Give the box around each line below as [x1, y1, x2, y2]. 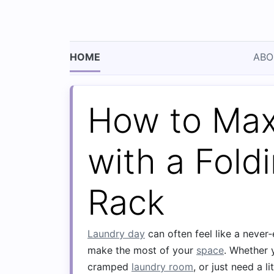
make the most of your [87, 244, 196, 256]
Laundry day [87, 228, 145, 240]
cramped [87, 261, 131, 273]
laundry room [131, 261, 193, 273]
